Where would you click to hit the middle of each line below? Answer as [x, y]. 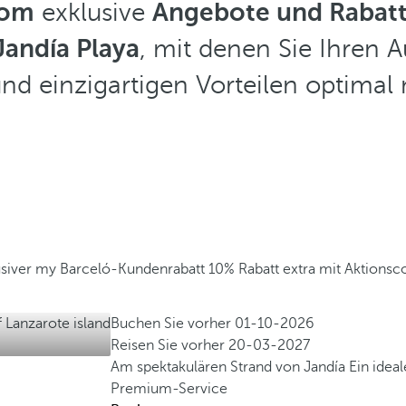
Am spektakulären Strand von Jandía [230, 367]
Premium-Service [169, 389]
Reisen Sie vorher [170, 345]
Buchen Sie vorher [173, 324]
